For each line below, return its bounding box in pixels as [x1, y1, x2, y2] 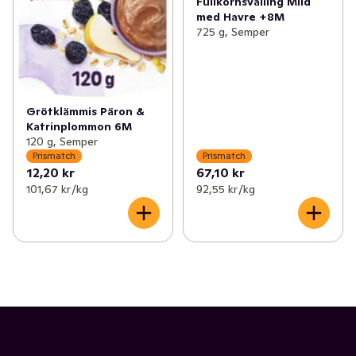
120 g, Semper [26, 133, 98, 149]
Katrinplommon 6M [26, 118, 132, 133]
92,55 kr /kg [195, 181, 255, 196]
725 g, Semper [195, 24, 269, 39]
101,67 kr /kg [26, 181, 88, 196]
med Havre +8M [195, 9, 284, 24]
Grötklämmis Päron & [26, 103, 145, 118]
